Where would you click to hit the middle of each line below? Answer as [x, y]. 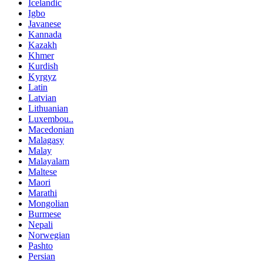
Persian [42, 256]
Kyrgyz [42, 77]
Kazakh [43, 45]
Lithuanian [48, 108]
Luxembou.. [51, 119]
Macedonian [51, 129]
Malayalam [49, 161]
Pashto [41, 246]
